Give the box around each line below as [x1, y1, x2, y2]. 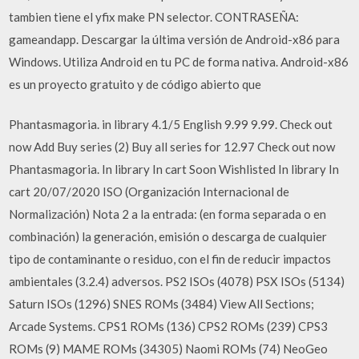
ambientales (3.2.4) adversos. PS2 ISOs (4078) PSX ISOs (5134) [9, 274, 345, 288]
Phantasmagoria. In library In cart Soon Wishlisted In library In [9, 162, 340, 176]
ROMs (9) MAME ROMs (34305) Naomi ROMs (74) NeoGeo [9, 341, 329, 356]
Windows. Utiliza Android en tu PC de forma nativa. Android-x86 [9, 54, 349, 69]
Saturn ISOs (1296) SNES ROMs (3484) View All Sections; [9, 296, 315, 311]
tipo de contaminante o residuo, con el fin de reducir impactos [9, 252, 332, 266]
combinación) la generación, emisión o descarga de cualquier [9, 229, 328, 244]
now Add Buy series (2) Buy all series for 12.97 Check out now [9, 139, 336, 154]
